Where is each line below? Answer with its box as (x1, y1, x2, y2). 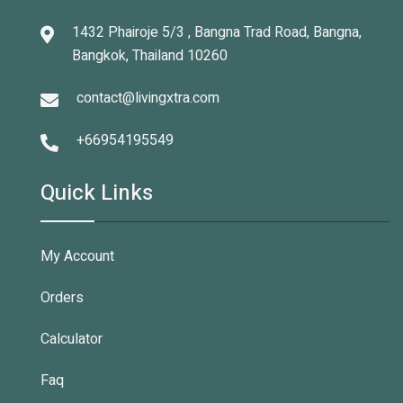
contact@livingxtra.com (76, 87, 219, 109)
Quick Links (40, 177, 153, 209)
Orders (40, 287, 84, 309)
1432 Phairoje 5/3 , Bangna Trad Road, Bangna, (72, 22, 362, 43)
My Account (40, 246, 114, 267)
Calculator (40, 328, 103, 350)
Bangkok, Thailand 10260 (72, 45, 228, 67)
